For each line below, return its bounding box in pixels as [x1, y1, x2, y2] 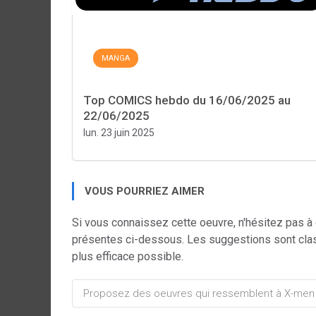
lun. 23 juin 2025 [83, 127, 154, 138]
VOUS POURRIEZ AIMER [85, 185, 205, 197]
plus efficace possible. [72, 250, 183, 263]
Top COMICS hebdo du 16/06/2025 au [83, 93, 291, 107]
